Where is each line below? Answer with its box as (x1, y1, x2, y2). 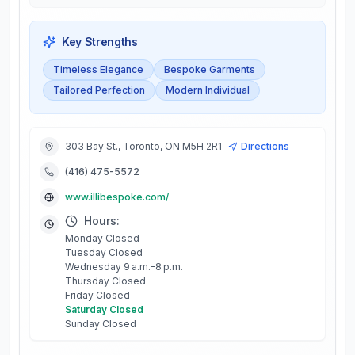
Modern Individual (166, 84, 250, 96)
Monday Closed (65, 232, 139, 244)
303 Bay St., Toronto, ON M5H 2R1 (65, 140, 222, 152)
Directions (241, 140, 289, 152)
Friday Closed (65, 289, 130, 301)
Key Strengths (62, 35, 138, 48)
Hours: (84, 214, 120, 227)
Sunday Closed (65, 318, 136, 330)
